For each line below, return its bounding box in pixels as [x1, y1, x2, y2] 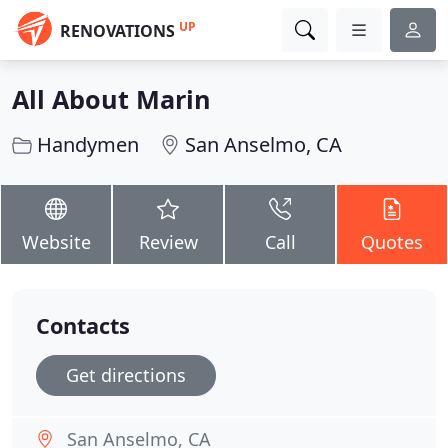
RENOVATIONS [60, 20, 175, 42]
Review [138, 230, 198, 254]
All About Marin [12, 82, 211, 116]
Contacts [36, 311, 130, 340]
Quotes [361, 230, 423, 254]
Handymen [37, 131, 139, 158]
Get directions [66, 363, 186, 387]
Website [21, 230, 91, 254]
